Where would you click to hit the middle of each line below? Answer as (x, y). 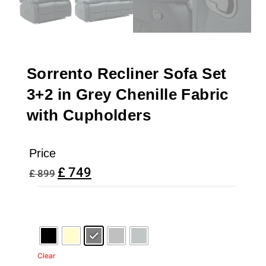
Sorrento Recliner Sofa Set (127, 73)
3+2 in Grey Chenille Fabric (128, 94)
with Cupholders (89, 115)
